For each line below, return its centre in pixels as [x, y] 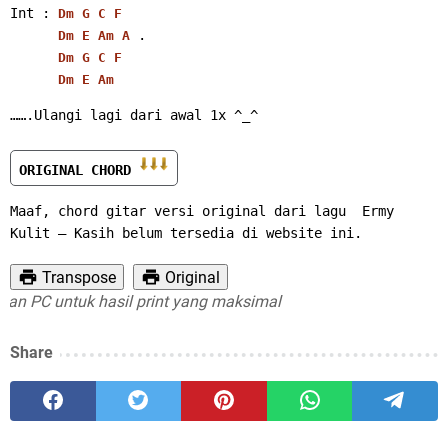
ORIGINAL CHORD [79, 169]
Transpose [79, 277]
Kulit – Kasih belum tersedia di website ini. [186, 232]
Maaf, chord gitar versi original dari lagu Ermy [202, 210]
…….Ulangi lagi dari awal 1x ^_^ [134, 114]
